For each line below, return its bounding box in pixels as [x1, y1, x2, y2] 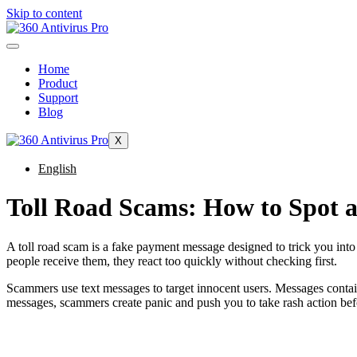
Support [38, 91, 78, 104]
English [38, 162, 76, 175]
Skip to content [6, 6, 82, 20]
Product [38, 76, 77, 90]
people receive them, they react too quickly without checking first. [6, 253, 337, 268]
